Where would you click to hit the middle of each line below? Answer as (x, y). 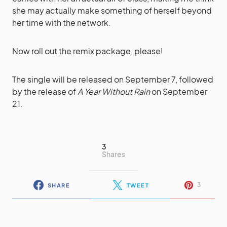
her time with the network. (62, 23)
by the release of (45, 91)
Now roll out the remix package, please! (88, 51)
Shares (113, 154)
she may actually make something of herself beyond (112, 10)
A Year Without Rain (114, 91)
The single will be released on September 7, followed (113, 79)
